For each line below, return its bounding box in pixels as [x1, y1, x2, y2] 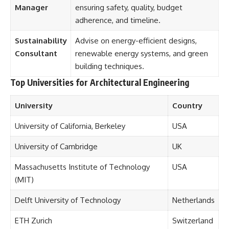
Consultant [14, 48, 57, 58]
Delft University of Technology [14, 195, 121, 205]
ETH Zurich [14, 216, 52, 225]
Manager [14, 2, 48, 12]
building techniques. [75, 61, 144, 71]
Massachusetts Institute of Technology [14, 162, 150, 172]
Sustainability [14, 35, 67, 45]
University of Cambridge [14, 142, 98, 151]
